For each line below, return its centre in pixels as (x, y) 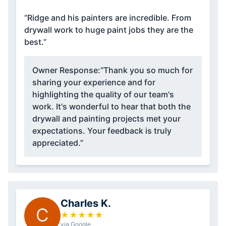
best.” (35, 42)
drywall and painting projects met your (106, 118)
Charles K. (86, 203)
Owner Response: (66, 70)
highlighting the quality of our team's (103, 94)
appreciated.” (58, 143)
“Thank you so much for (147, 70)
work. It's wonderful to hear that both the (111, 106)
